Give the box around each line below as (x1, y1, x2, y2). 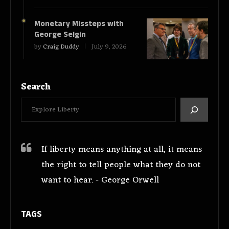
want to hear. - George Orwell (41, 173, 159, 189)
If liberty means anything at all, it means (41, 142, 202, 158)
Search (21, 80, 51, 96)
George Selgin (34, 29, 88, 40)
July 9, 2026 (91, 41, 127, 53)
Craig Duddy (43, 41, 79, 53)
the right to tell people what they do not (41, 157, 200, 173)
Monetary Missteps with (34, 18, 124, 30)
